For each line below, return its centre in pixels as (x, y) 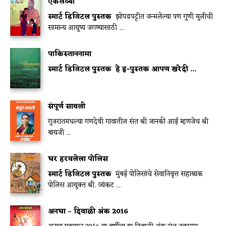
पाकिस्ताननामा (70, 54)
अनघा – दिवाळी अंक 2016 (88, 212)
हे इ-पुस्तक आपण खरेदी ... (156, 70)
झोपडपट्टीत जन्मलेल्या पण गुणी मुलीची (163, 17)
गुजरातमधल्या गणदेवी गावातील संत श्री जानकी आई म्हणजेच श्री (128, 122)
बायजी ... (59, 133)
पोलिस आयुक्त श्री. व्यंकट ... (84, 186)
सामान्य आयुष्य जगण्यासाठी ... (86, 28)
